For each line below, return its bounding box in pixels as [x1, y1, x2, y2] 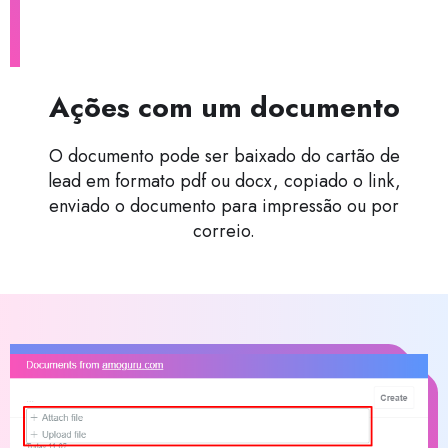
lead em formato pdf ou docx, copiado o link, [47, 168, 401, 195]
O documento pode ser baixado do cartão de [48, 143, 400, 170]
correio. [193, 218, 255, 245]
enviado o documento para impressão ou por [49, 193, 399, 220]
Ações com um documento [48, 87, 400, 129]
